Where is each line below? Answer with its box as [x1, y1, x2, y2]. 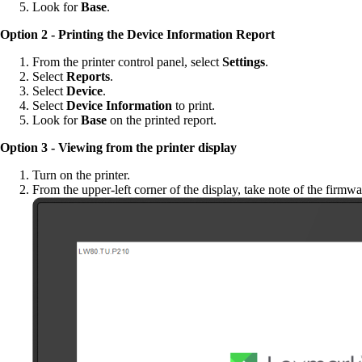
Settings [222, 55, 265, 69]
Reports [66, 69, 110, 84]
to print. [172, 99, 215, 113]
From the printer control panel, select [32, 55, 222, 69]
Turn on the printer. [32, 168, 130, 183]
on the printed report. [107, 113, 217, 128]
